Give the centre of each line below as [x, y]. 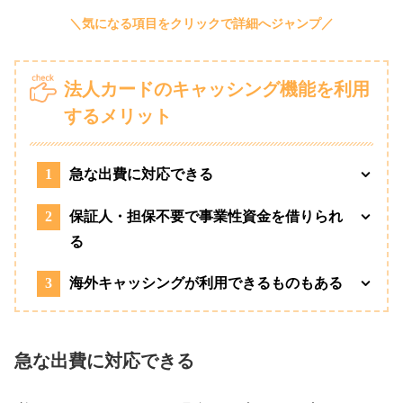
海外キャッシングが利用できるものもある [206, 282]
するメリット [118, 116]
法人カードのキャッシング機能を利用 [217, 89]
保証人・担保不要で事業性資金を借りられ [206, 216]
